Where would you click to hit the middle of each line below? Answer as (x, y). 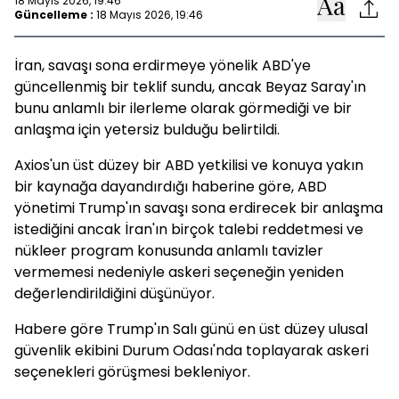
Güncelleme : (54, 14)
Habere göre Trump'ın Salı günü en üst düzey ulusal (191, 329)
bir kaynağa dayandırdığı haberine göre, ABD (171, 187)
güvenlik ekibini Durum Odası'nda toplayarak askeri (191, 350)
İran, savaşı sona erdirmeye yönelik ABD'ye (163, 65)
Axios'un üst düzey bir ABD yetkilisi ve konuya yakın (189, 165)
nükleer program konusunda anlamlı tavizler (169, 251)
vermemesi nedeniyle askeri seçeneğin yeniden (179, 272)
